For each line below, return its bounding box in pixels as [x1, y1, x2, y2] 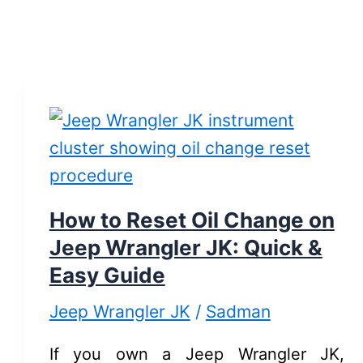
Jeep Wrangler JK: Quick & [49, 235, 322, 261]
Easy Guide [49, 263, 165, 288]
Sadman [205, 301, 271, 322]
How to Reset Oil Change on [49, 207, 335, 233]
